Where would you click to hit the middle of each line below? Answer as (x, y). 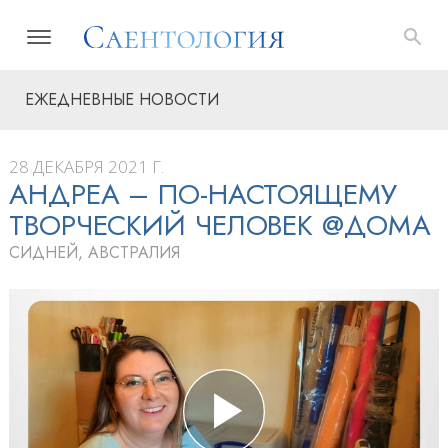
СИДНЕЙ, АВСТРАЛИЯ (94, 252)
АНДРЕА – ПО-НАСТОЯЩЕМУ (203, 194)
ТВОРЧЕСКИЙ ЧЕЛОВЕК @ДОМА (220, 225)
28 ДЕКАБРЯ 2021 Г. (86, 166)
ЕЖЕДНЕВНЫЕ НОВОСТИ (122, 99)
